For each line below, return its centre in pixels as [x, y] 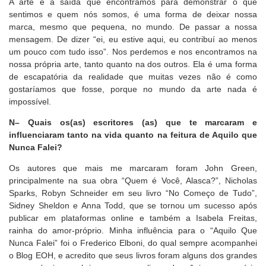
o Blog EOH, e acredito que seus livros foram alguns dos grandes [133, 255]
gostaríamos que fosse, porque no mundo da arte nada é [133, 89]
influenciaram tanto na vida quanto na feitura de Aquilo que [133, 135]
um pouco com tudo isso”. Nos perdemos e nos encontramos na [133, 52]
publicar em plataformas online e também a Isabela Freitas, [133, 218]
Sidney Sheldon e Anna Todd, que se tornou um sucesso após [133, 205]
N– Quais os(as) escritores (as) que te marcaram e [133, 122]
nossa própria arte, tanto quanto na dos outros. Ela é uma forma [133, 64]
